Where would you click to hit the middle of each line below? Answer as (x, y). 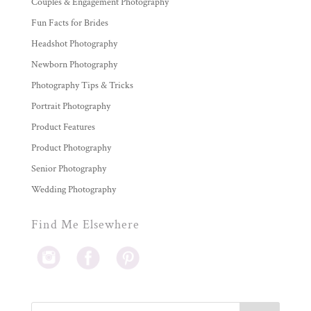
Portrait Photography (70, 107)
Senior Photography (68, 169)
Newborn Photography (74, 65)
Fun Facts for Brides (69, 23)
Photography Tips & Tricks (82, 86)
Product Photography (71, 148)
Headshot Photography (74, 44)
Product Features (63, 127)
